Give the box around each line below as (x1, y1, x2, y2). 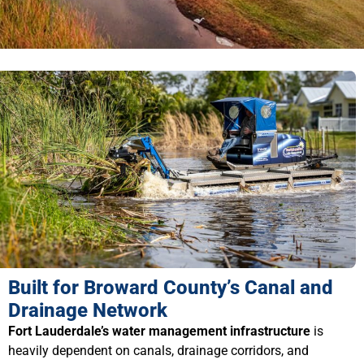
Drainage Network (8, 299, 167, 323)
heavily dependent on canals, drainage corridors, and (8, 343, 309, 359)
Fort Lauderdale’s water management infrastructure (8, 323, 310, 340)
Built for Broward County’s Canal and (8, 276, 333, 300)
